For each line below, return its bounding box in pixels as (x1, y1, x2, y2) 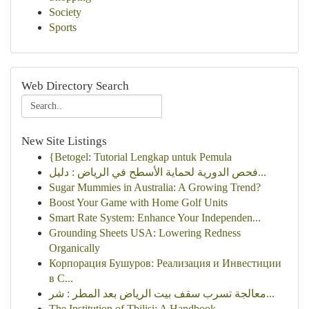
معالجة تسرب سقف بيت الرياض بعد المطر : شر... (266, 288, 275, 299)
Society (49, 6, 81, 18)
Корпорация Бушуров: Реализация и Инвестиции (49, 257, 281, 269)
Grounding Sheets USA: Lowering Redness (49, 227, 241, 239)
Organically (49, 242, 100, 254)
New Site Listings (21, 134, 107, 148)
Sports (49, 21, 77, 33)
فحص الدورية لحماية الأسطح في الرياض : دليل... (258, 166, 266, 178)
